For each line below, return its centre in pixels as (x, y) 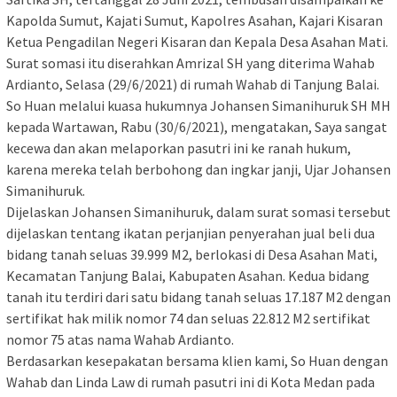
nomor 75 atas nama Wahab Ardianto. (120, 340)
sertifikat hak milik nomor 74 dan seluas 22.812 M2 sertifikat (188, 319)
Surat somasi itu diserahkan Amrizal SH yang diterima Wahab (191, 63)
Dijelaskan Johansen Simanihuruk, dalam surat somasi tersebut (198, 212)
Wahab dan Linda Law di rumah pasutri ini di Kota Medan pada (191, 382)
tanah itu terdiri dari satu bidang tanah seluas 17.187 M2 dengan (198, 297)
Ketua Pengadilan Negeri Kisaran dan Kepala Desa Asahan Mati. (197, 42)
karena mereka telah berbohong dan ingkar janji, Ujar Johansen (198, 170)
